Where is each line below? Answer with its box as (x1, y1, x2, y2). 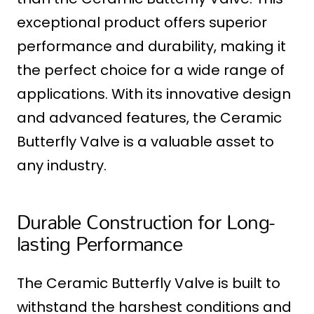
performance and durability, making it (17, 36, 286, 57)
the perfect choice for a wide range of (17, 60, 285, 81)
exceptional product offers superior (17, 13, 267, 33)
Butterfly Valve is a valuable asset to (17, 132, 274, 152)
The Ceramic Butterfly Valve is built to (17, 273, 280, 294)
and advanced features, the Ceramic (17, 108, 282, 128)
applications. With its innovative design (17, 84, 291, 104)
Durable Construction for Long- (17, 202, 275, 242)
